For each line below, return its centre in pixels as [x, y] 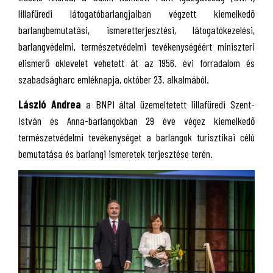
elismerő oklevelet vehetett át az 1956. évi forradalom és [136, 63]
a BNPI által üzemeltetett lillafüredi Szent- [170, 104]
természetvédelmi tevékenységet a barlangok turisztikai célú [136, 137]
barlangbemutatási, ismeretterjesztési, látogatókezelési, [136, 30]
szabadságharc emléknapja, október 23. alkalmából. [114, 79]
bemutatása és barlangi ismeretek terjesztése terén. [115, 153]
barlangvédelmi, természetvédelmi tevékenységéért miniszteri [136, 46]
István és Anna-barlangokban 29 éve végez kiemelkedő [136, 120]
